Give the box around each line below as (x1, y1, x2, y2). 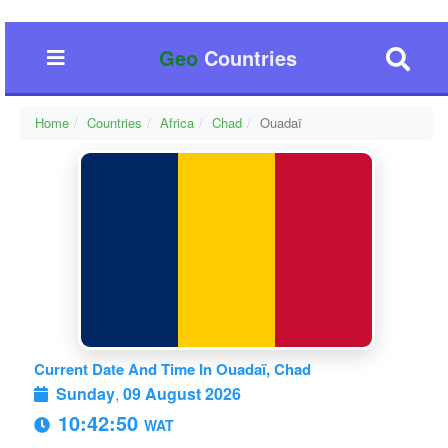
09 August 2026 (123, 382, 241, 405)
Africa (160, 113, 194, 132)
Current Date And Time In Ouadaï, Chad (34, 358, 311, 380)
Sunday (56, 382, 115, 405)
